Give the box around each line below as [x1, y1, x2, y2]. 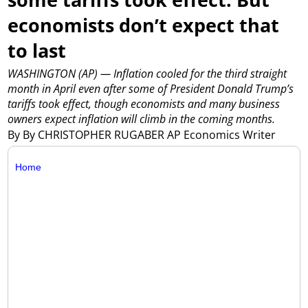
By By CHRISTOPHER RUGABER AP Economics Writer [8, 126, 279, 142]
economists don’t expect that [8, 12, 280, 38]
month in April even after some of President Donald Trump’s [8, 81, 294, 97]
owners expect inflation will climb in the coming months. [8, 111, 276, 127]
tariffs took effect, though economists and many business [8, 96, 280, 112]
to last [8, 37, 67, 63]
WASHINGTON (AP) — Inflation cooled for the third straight [8, 66, 287, 82]
